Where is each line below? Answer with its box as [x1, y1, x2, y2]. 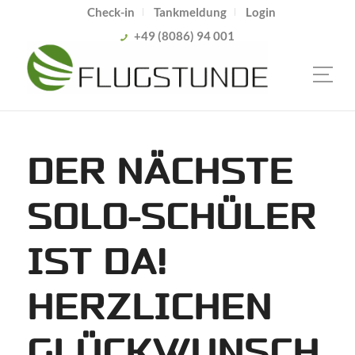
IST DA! [26, 239, 167, 286]
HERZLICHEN [26, 284, 272, 331]
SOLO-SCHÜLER [26, 194, 316, 241]
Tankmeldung [153, 5, 227, 19]
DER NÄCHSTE [26, 149, 293, 196]
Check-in [86, 5, 135, 19]
